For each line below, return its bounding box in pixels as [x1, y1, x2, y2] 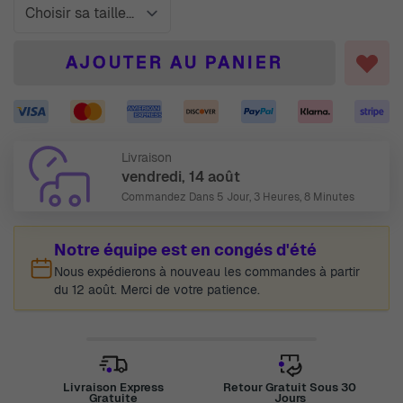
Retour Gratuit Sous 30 [223, 380, 357, 395]
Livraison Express [62, 380, 164, 395]
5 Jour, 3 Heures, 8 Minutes [217, 190, 354, 204]
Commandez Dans [121, 190, 217, 204]
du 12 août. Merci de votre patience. [54, 282, 260, 298]
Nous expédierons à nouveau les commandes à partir [54, 264, 360, 280]
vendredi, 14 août [121, 167, 240, 186]
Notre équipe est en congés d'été [54, 239, 317, 260]
